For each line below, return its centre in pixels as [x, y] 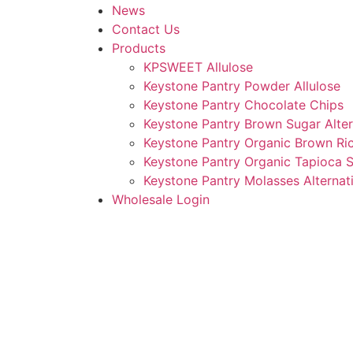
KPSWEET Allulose [198, 67]
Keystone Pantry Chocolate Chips [243, 105]
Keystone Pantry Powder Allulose [242, 86]
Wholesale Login [161, 200]
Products [139, 48]
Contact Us [146, 30]
